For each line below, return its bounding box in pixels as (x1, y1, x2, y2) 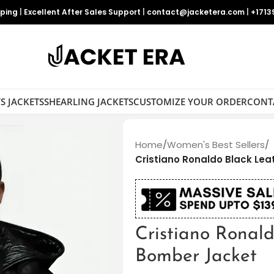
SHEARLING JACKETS (43, 95, 133, 108)
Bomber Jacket (135, 247, 257, 267)
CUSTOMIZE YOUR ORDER (133, 95, 247, 108)
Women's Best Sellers (166, 138, 265, 151)
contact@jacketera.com (147, 7, 245, 17)
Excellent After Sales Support (24, 7, 141, 17)
